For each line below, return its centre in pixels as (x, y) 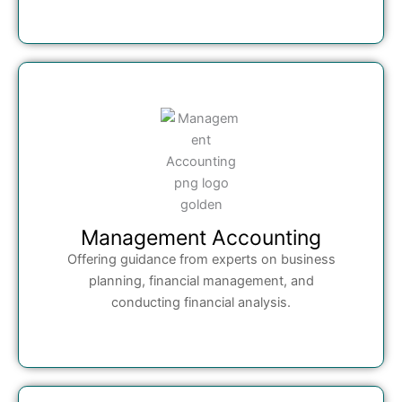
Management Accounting (201, 238)
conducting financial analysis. (201, 303)
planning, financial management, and (201, 281)
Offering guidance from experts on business (201, 260)
